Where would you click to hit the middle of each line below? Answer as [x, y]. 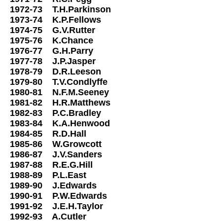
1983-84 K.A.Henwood [69, 123]
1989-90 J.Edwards [62, 185]
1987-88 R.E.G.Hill [60, 165]
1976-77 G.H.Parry [60, 51]
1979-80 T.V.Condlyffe [61, 82]
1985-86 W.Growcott [64, 144]
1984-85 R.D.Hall [57, 134]
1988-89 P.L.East [55, 175]
